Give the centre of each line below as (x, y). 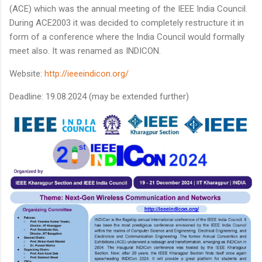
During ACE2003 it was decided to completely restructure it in (127, 23)
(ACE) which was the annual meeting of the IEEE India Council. (128, 8)
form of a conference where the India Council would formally (127, 37)
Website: (27, 73)
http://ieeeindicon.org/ (87, 73)
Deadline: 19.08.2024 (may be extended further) (99, 96)
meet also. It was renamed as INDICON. (85, 51)
